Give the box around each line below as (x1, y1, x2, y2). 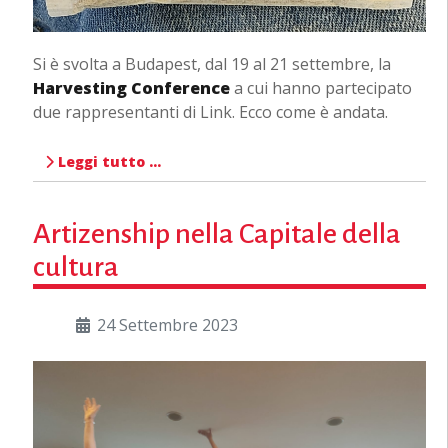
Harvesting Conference (32, 76, 230, 99)
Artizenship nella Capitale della (32, 218, 401, 249)
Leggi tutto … (53, 151, 161, 171)
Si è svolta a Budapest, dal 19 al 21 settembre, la (32, 52, 391, 75)
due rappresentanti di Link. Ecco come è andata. (32, 100, 388, 123)
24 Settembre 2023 (96, 313, 238, 336)
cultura (32, 251, 119, 282)
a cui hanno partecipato (229, 76, 412, 99)
